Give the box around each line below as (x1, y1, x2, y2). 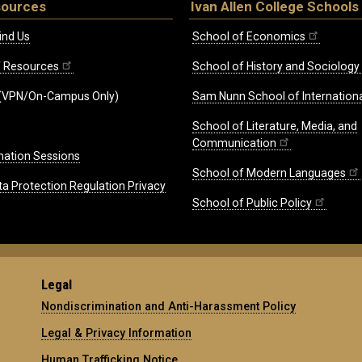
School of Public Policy (192, 196, 312, 210)
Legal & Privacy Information (41, 326, 192, 340)
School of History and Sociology (192, 60, 360, 74)
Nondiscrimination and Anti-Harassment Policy (41, 300, 297, 314)
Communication (192, 137, 276, 150)
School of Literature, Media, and (192, 120, 357, 133)
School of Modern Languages (192, 166, 346, 180)
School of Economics (192, 30, 305, 44)
